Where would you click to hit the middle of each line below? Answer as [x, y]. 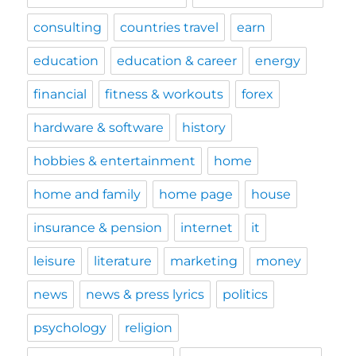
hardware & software [99, 128]
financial [60, 94]
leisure [55, 261]
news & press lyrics [145, 294]
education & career [177, 61]
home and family [87, 194]
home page [196, 194]
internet [207, 228]
